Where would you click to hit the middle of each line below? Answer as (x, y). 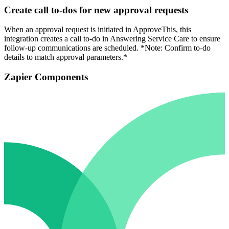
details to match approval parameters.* (66, 57)
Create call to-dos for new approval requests (96, 10)
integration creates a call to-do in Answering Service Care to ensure (112, 39)
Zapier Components (46, 77)
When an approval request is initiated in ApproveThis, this (98, 30)
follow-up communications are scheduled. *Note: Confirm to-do (107, 48)
